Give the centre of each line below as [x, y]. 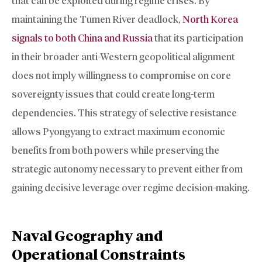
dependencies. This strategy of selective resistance [124, 113]
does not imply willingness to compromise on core [121, 76]
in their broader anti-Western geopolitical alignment [123, 57]
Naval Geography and [87, 236]
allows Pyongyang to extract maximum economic [118, 132]
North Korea [210, 20]
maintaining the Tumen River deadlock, [97, 20]
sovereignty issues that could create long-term [113, 94]
